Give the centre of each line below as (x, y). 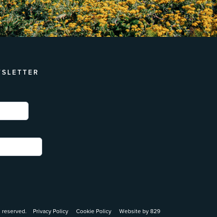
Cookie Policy (94, 211)
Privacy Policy (51, 211)
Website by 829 (140, 211)
